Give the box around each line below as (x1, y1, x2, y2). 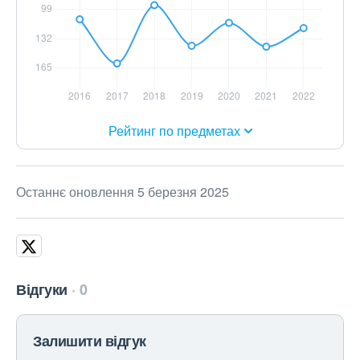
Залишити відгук (33, 330, 146, 352)
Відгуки (16, 279, 67, 301)
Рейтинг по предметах (108, 121, 240, 141)
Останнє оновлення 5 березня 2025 (16, 182, 229, 202)
